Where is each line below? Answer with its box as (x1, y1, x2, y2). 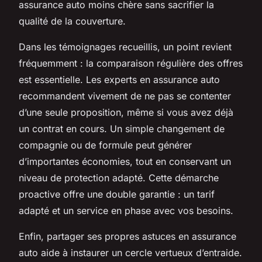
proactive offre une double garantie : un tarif (19, 188, 215, 200)
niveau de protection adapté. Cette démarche (19, 171, 219, 184)
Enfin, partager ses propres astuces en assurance (19, 230, 236, 242)
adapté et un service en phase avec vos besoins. (19, 204, 233, 216)
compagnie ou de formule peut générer (19, 139, 192, 151)
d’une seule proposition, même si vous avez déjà (19, 106, 233, 118)
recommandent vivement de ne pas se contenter (19, 89, 231, 102)
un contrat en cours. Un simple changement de (19, 122, 225, 135)
